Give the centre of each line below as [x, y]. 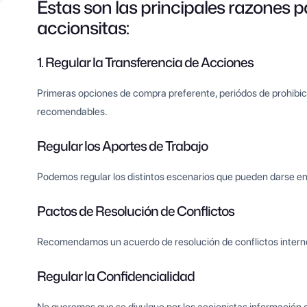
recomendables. [73, 112]
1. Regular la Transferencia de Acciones [146, 62]
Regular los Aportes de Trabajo [123, 146]
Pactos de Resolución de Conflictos [136, 211]
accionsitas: [83, 28]
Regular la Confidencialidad [116, 276]
